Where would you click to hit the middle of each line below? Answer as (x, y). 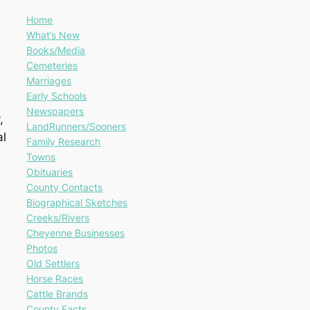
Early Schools (57, 96)
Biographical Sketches (77, 203)
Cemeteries (52, 66)
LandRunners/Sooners (76, 127)
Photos (42, 248)
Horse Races (55, 279)
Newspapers (55, 111)
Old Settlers (53, 264)
